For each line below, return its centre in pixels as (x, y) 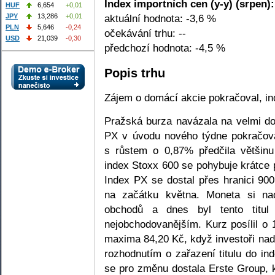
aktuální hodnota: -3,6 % (160, 19)
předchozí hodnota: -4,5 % (165, 48)
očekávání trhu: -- (145, 33)
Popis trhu (135, 73)
